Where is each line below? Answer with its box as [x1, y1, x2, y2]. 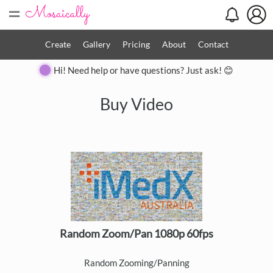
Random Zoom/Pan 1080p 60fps [60, 226, 213, 240]
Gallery [82, 39, 110, 49]
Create [44, 39, 71, 49]
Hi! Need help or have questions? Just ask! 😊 [54, 65, 233, 76]
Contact [197, 39, 229, 49]
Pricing [122, 39, 150, 49]
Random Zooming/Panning [83, 257, 190, 268]
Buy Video [100, 94, 173, 115]
